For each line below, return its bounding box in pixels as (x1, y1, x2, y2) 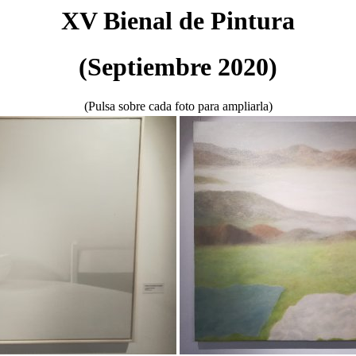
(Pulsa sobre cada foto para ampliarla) (83, 99, 273, 113)
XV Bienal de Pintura (61, 6, 295, 35)
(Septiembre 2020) (79, 52, 277, 82)
